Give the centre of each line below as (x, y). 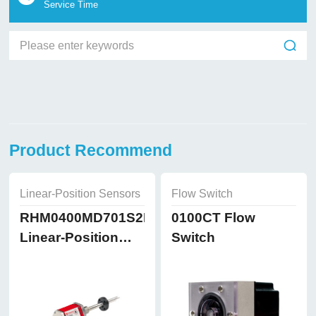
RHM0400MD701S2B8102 (102, 218)
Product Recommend (91, 150)
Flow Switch (202, 194)
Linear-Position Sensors (80, 194)
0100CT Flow (213, 218)
